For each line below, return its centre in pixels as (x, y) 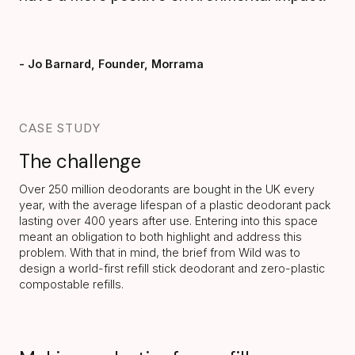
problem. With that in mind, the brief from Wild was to (160, 252)
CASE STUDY (60, 128)
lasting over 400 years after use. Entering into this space (168, 220)
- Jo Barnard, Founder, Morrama (111, 63)
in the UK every (274, 189)
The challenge (80, 161)
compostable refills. (71, 284)
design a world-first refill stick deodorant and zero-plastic (172, 268)
